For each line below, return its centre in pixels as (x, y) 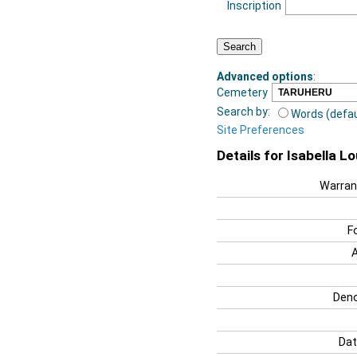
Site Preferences (261, 129)
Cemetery (242, 92)
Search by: (243, 111)
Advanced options (265, 76)
